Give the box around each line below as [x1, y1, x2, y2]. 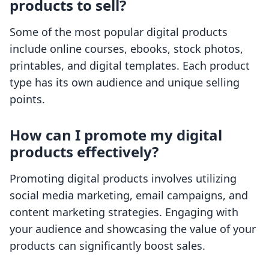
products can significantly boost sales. [10, 238, 205, 253]
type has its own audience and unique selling [10, 75, 240, 90]
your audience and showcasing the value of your [10, 222, 256, 237]
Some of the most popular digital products [10, 25, 228, 40]
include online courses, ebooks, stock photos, [10, 41, 243, 56]
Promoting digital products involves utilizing [10, 171, 237, 186]
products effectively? [10, 142, 159, 162]
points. [10, 92, 45, 107]
